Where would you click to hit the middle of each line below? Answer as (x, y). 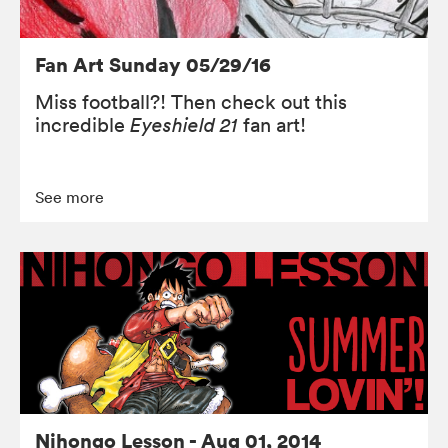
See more (69, 196)
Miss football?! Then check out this (191, 101)
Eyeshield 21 (184, 124)
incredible (82, 124)
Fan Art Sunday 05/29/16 (153, 64)
